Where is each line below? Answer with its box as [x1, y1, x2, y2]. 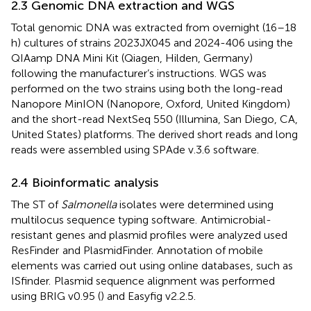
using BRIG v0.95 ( [11, 289, 101, 303]
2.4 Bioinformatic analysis [11, 175, 158, 191]
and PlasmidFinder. [60, 244, 153, 258]
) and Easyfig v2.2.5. [101, 289, 196, 303]
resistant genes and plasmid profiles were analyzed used [11, 228, 287, 242]
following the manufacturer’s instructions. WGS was [11, 67, 267, 81]
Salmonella [61, 198, 117, 212]
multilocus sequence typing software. [11, 213, 197, 227]
